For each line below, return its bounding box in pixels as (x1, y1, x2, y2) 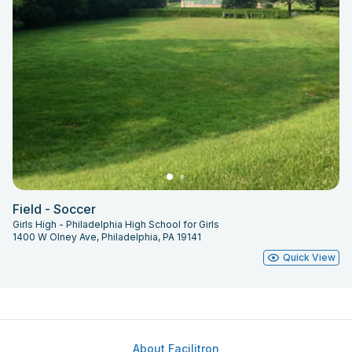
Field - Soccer (13, 200, 96, 217)
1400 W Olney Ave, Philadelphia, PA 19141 (13, 230, 201, 243)
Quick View (283, 251, 335, 263)
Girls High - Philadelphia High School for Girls (13, 218, 219, 230)
